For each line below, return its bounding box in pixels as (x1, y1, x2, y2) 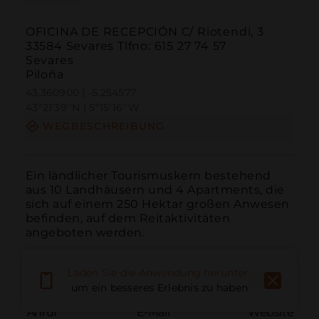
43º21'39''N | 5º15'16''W (25, 101, 140, 115)
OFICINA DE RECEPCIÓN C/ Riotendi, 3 (25, 25, 264, 39)
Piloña (25, 68, 64, 82)
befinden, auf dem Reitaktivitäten (25, 211, 231, 225)
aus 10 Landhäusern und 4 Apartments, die (25, 182, 285, 197)
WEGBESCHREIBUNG (42, 120, 165, 133)
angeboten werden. (25, 225, 145, 239)
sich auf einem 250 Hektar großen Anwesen (25, 197, 290, 211)
